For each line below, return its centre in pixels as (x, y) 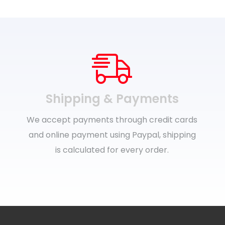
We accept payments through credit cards (112, 120)
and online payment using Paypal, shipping (112, 135)
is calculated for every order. (112, 150)
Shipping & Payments (112, 98)
